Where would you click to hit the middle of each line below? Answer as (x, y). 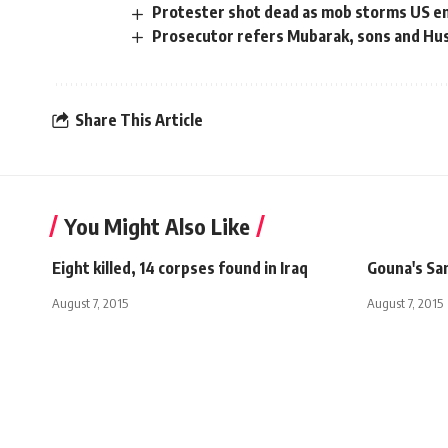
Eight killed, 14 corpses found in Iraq (180, 267)
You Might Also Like (157, 225)
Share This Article (139, 120)
